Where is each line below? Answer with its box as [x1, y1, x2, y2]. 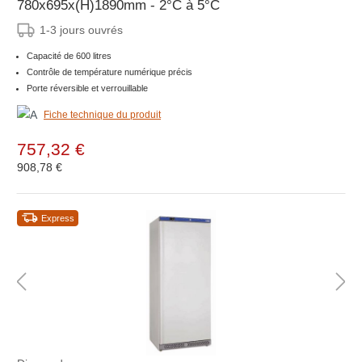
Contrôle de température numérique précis [27, 66, 192, 77]
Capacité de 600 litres [27, 50, 112, 61]
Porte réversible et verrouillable [27, 82, 148, 93]
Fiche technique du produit [44, 108, 161, 120]
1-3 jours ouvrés [40, 23, 123, 36]
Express [41, 213, 74, 223]
